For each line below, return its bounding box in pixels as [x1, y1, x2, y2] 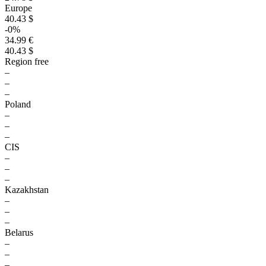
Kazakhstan [5, 185, 49, 195]
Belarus [5, 227, 33, 237]
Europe [5, 3, 32, 13]
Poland [5, 99, 31, 109]
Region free [5, 56, 49, 66]
